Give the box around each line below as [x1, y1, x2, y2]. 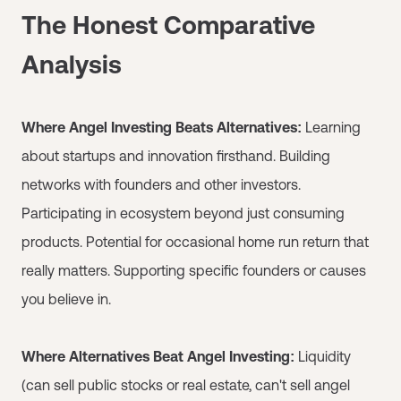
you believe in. [21, 290, 111, 307]
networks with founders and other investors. [21, 175, 301, 192]
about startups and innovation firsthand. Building [21, 147, 330, 164]
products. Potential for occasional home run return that [21, 233, 369, 250]
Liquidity [294, 347, 351, 364]
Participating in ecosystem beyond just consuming [21, 204, 345, 221]
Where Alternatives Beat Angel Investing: [21, 347, 294, 364]
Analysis [21, 49, 122, 79]
